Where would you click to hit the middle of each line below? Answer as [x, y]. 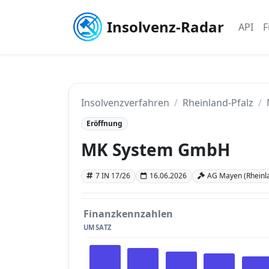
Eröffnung [104, 123]
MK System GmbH [156, 150]
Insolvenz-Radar [165, 27]
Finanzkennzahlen [128, 213]
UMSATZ [98, 227]
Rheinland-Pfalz [218, 103]
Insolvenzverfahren [125, 103]
